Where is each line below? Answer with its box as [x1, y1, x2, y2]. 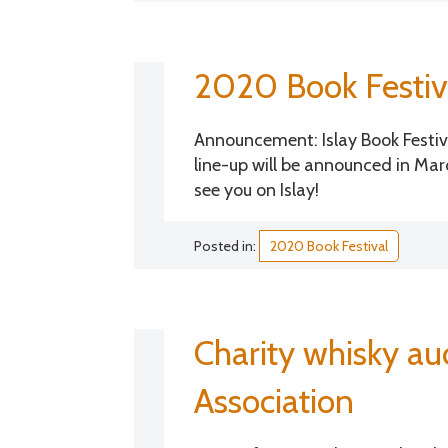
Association [194, 379, 355, 422]
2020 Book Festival [270, 236, 389, 255]
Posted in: [194, 236, 260, 255]
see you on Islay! [194, 178, 320, 201]
